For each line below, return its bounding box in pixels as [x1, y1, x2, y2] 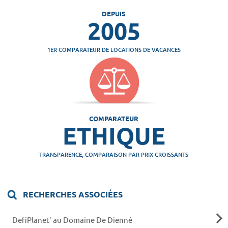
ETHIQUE [62, 121, 165, 151]
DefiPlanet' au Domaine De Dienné [12, 214, 132, 224]
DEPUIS [102, 9, 126, 18]
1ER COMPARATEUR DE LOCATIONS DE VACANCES [47, 45, 181, 54]
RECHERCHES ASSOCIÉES [21, 188, 123, 199]
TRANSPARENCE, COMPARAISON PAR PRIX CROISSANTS [39, 150, 189, 159]
